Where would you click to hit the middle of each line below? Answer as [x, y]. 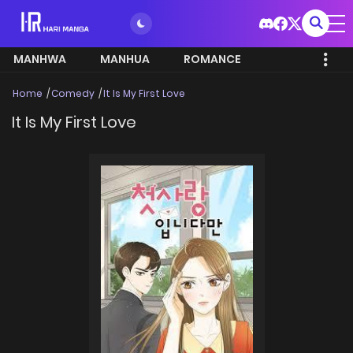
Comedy [73, 93]
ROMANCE [212, 59]
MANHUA [125, 59]
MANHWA [40, 59]
